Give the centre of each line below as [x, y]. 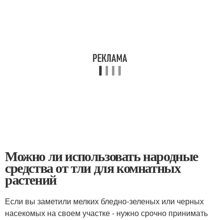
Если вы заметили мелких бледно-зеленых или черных [104, 201]
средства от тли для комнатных [93, 168]
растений [31, 180]
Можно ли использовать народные [101, 156]
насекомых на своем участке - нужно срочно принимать [106, 213]
